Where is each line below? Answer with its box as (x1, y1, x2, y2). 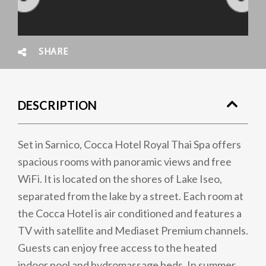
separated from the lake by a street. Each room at (18, 189, 243, 202)
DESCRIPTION (18, 98, 97, 112)
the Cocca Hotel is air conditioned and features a (18, 207, 242, 220)
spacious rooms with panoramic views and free (18, 155, 232, 168)
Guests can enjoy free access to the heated (18, 241, 217, 254)
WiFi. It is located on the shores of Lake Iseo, (18, 172, 222, 185)
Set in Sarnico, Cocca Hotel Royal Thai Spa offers (18, 138, 241, 151)
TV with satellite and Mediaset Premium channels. (18, 224, 248, 237)
